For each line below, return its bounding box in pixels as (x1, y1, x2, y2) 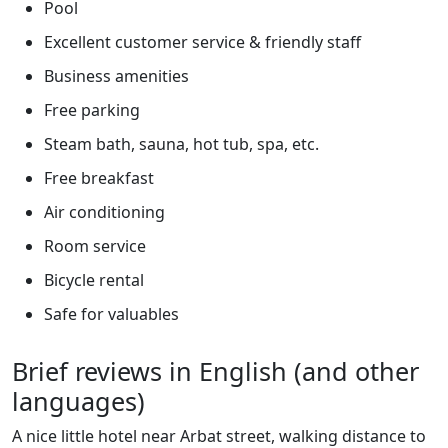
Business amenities (44, 64, 189, 87)
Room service (44, 234, 146, 257)
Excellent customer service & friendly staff (44, 30, 361, 53)
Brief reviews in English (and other (12, 353, 419, 388)
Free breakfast (44, 166, 154, 189)
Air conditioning (44, 200, 165, 223)
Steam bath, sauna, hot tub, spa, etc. (44, 132, 319, 155)
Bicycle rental (44, 268, 144, 291)
